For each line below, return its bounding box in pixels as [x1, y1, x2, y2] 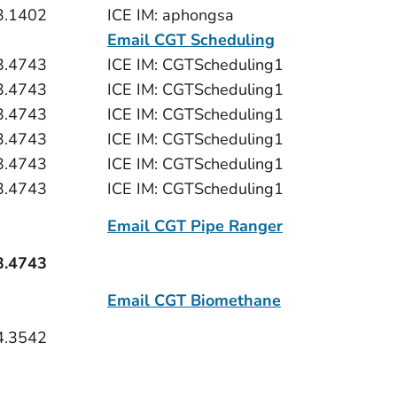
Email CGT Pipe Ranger [107, 215, 283, 237]
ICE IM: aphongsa [107, 4, 234, 26]
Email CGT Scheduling [107, 29, 275, 51]
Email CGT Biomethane [107, 290, 281, 311]
